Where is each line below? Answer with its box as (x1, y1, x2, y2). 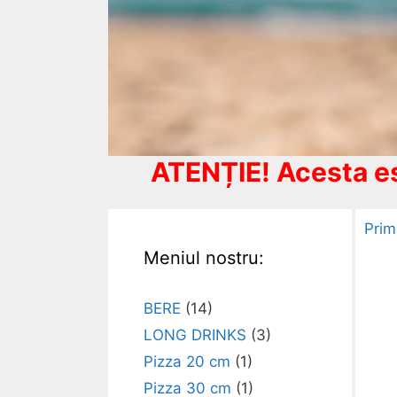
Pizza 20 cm (144, 353, 230, 371)
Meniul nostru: (144, 247, 264, 269)
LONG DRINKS (144, 326, 246, 345)
